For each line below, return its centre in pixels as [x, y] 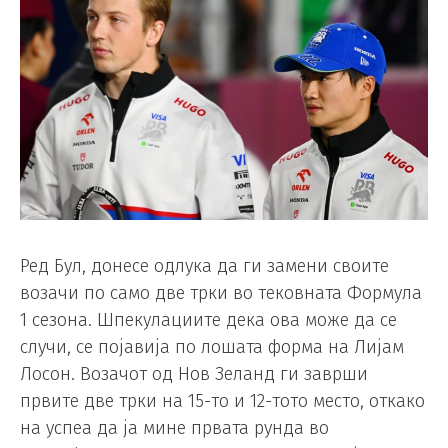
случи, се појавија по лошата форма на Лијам [212, 347]
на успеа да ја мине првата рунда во [174, 428]
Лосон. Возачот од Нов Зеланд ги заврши [194, 374]
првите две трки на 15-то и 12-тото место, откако [222, 401]
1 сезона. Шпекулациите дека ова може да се [208, 320]
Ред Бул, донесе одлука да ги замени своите [204, 266]
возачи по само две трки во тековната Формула [221, 293]
